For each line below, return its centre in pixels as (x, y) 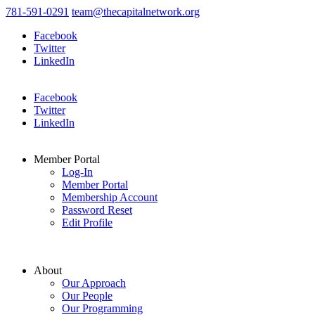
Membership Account (110, 197)
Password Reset (97, 210)
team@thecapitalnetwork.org (136, 12)
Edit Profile (87, 223)
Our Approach (94, 283)
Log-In (77, 172)
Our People (87, 296)
